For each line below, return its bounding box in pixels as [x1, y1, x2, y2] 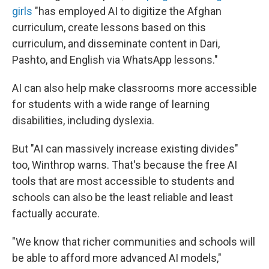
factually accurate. [12, 207, 100, 220]
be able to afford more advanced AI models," [12, 252, 222, 264]
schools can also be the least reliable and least [12, 191, 233, 204]
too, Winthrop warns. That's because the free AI [12, 159, 237, 171]
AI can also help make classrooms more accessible [12, 82, 257, 94]
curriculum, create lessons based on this [12, 21, 206, 34]
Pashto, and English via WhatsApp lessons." [12, 53, 218, 66]
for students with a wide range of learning [12, 98, 210, 110]
